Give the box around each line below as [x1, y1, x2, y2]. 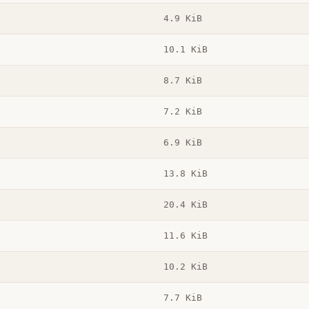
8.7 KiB [163, 75, 202, 86]
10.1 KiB [163, 44, 208, 55]
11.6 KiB [163, 230, 208, 241]
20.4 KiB [163, 199, 208, 210]
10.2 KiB [163, 261, 208, 272]
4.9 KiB [163, 13, 202, 24]
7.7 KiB [163, 292, 202, 303]
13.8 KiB [163, 168, 208, 179]
